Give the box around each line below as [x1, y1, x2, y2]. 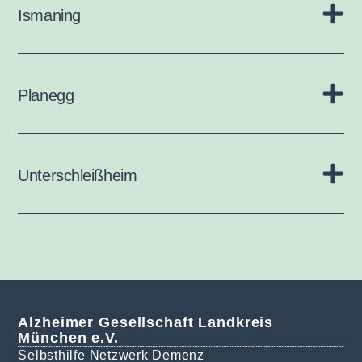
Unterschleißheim [18, 166, 137, 184]
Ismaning [18, 6, 81, 24]
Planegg [18, 86, 74, 104]
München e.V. [18, 330, 119, 347]
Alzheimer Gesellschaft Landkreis [18, 314, 274, 331]
